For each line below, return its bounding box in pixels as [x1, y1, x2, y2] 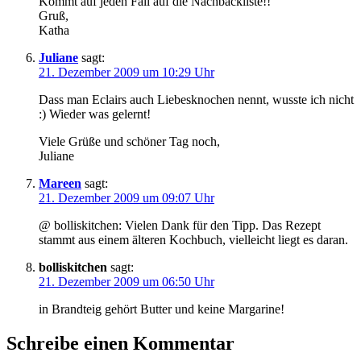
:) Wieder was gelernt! [39, 107, 151, 122]
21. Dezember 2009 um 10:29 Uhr [39, 65, 214, 80]
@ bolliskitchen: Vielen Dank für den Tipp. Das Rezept [39, 218, 321, 233]
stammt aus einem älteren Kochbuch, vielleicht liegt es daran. [39, 233, 348, 247]
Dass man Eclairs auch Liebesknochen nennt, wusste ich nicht [39, 93, 354, 107]
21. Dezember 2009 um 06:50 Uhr [39, 275, 214, 289]
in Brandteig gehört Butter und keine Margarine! [39, 302, 284, 317]
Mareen [39, 176, 81, 191]
